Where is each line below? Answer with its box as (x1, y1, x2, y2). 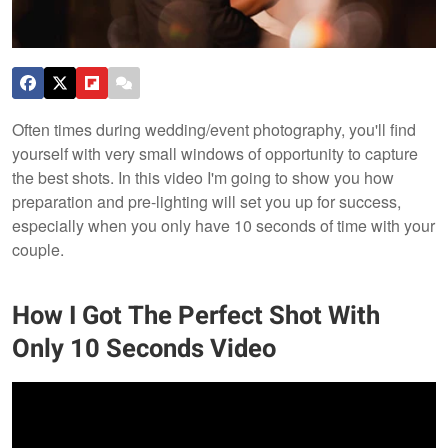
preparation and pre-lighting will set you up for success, (12, 189, 401, 213)
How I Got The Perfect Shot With (12, 297, 380, 336)
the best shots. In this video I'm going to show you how (12, 165, 394, 189)
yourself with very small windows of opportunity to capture (12, 141, 418, 165)
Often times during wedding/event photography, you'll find (12, 117, 416, 141)
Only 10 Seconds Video (12, 330, 276, 369)
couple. (12, 237, 64, 261)
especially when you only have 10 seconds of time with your (12, 213, 435, 237)
